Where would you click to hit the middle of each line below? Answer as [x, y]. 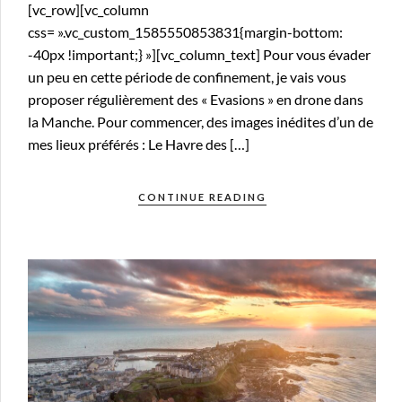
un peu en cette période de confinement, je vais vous [187, 77]
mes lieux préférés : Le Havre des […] [139, 144]
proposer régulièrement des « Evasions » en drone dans [196, 100]
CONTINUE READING [202, 197]
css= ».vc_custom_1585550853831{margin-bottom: [185, 32]
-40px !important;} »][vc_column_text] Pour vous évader [199, 55]
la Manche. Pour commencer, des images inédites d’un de [201, 122]
